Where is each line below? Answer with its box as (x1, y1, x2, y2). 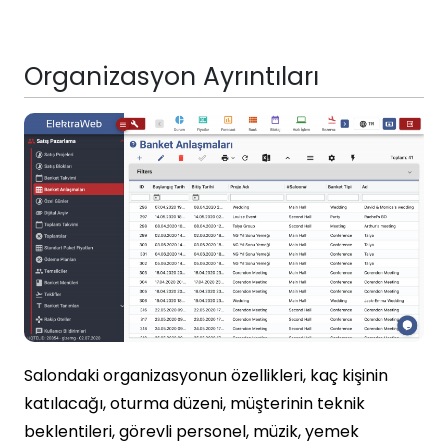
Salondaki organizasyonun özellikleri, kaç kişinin (24, 363, 388, 387)
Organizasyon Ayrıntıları (24, 58, 319, 94)
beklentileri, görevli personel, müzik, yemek (24, 419, 359, 443)
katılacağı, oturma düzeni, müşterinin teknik (24, 391, 365, 415)
